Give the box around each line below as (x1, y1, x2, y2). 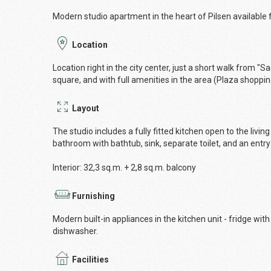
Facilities (72, 255, 109, 264)
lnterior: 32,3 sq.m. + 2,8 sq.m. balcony (53, 163, 196, 172)
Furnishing (72, 191, 115, 201)
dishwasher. (53, 226, 98, 236)
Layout (72, 103, 99, 113)
